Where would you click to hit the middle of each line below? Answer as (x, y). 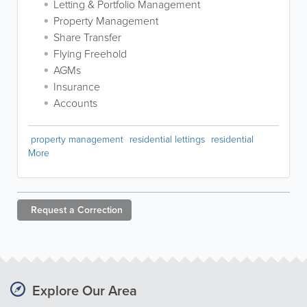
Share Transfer (87, 37)
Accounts (75, 103)
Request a (53, 210)
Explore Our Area (85, 291)
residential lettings (167, 139)
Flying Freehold (90, 54)
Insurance (77, 87)
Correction (100, 210)
